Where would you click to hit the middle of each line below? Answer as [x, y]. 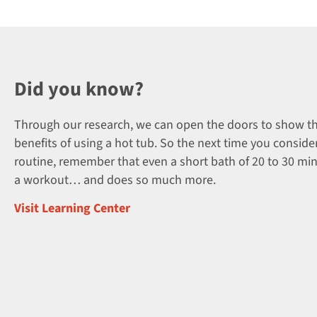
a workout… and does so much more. [115, 180]
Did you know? [79, 89]
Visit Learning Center [72, 209]
